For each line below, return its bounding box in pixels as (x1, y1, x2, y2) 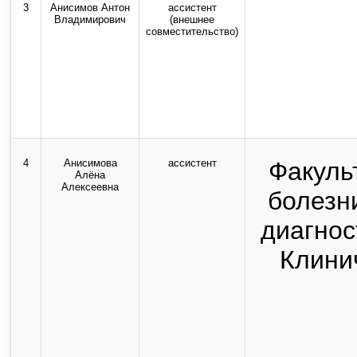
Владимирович (54, 13, 126, 25)
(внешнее (170, 13, 214, 25)
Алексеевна (61, 180, 119, 193)
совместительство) (146, 25, 238, 37)
